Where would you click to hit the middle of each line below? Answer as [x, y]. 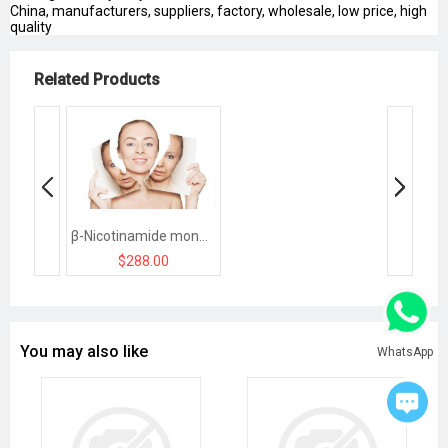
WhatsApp [405, 351]
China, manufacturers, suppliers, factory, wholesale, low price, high [218, 11]
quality [31, 27]
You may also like [84, 352]
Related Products [97, 80]
